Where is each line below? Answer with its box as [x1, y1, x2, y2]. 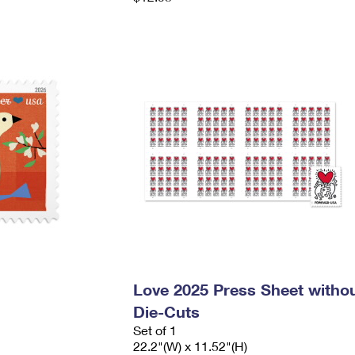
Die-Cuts [132, 302, 200, 321]
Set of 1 [132, 323, 177, 338]
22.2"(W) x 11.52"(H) [132, 338, 247, 353]
